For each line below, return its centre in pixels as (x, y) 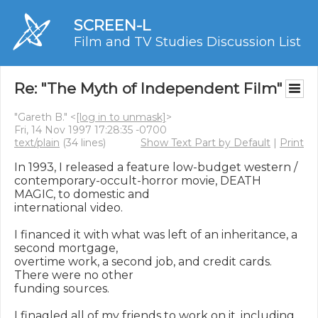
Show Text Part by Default (205, 143)
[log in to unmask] (121, 117)
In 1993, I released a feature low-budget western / (156, 167)
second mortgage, (66, 248)
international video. (68, 208)
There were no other (74, 275)
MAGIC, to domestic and (82, 194)
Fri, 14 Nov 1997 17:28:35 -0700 (91, 130)
